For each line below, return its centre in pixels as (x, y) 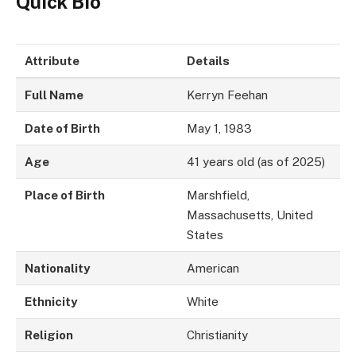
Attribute (52, 61)
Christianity (218, 335)
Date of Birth (63, 129)
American (213, 269)
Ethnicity (51, 302)
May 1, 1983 (220, 129)
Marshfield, (219, 195)
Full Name (54, 95)
